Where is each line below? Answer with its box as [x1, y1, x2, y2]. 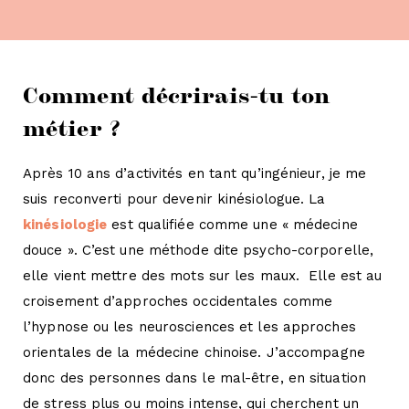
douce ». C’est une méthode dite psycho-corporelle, [23, 242, 374, 259]
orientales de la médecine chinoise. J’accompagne [23, 344, 365, 362]
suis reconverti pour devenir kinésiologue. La [23, 191, 326, 208]
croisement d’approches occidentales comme [23, 293, 333, 310]
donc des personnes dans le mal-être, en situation [23, 370, 366, 387]
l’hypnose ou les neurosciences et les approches [23, 319, 356, 336]
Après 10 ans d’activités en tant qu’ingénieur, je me [23, 165, 367, 183]
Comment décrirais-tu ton [23, 79, 330, 109]
